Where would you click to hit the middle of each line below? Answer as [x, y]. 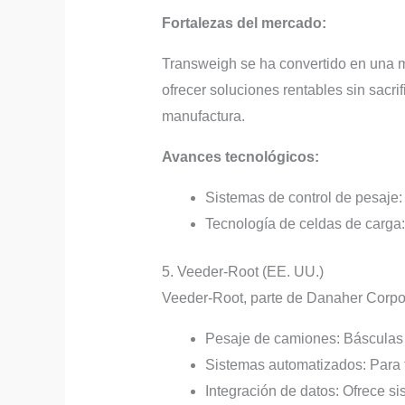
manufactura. [203, 116]
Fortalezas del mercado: [244, 23]
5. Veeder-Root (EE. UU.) [242, 271]
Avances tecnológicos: [240, 156]
